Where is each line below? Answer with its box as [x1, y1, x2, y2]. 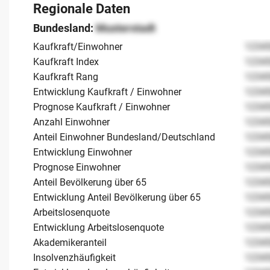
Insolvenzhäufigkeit [33, 251, 116, 263]
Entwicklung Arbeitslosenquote [33, 221, 164, 233]
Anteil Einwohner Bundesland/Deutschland [33, 131, 215, 143]
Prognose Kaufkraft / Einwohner [33, 101, 170, 113]
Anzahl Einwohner [33, 116, 110, 128]
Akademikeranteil [33, 236, 107, 248]
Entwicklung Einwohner [33, 146, 132, 158]
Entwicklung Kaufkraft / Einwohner [33, 86, 181, 98]
